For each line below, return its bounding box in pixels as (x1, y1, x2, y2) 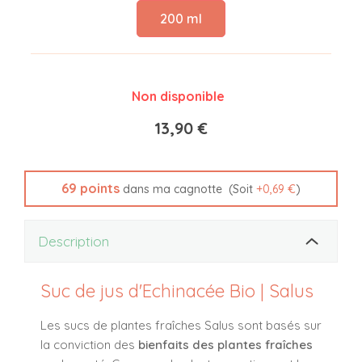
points (77, 180, 120, 197)
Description (38, 233, 109, 250)
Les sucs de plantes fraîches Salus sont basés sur (40, 317, 322, 333)
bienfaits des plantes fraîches (138, 336, 313, 352)
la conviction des (40, 336, 138, 352)
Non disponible (131, 88, 225, 105)
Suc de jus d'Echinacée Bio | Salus (40, 279, 314, 302)
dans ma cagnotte (120, 182, 222, 197)
